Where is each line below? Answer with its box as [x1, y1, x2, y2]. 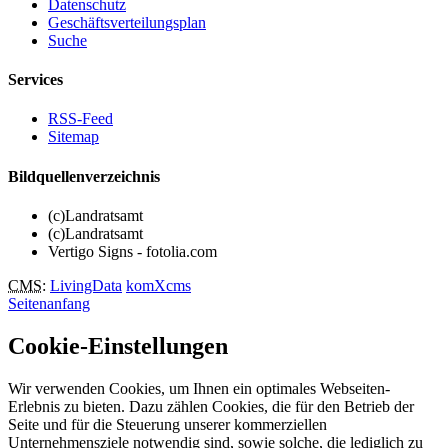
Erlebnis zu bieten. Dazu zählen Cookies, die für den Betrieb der [8, 397, 414, 415]
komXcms [126, 276, 191, 294]
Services [8, 71, 63, 89]
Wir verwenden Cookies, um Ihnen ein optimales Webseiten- [8, 379, 390, 397]
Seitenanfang [8, 294, 90, 312]
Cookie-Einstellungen [8, 332, 228, 359]
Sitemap [48, 128, 99, 146]
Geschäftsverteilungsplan [48, 13, 206, 31]
